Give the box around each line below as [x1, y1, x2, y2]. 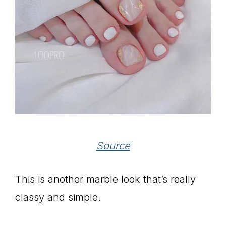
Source [96, 140, 130, 152]
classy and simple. [15, 191, 101, 204]
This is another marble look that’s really [15, 173, 196, 186]
